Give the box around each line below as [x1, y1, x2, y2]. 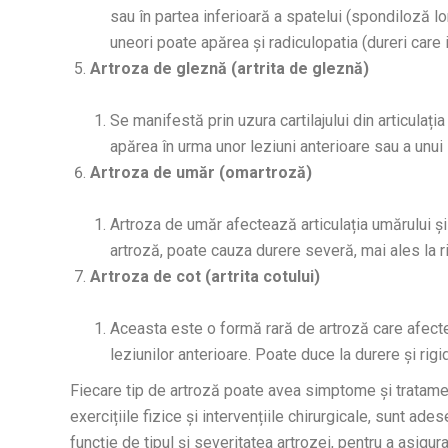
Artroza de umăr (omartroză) [90, 163, 312, 183]
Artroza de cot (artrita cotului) [90, 267, 320, 287]
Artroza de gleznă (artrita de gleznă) [90, 59, 369, 79]
